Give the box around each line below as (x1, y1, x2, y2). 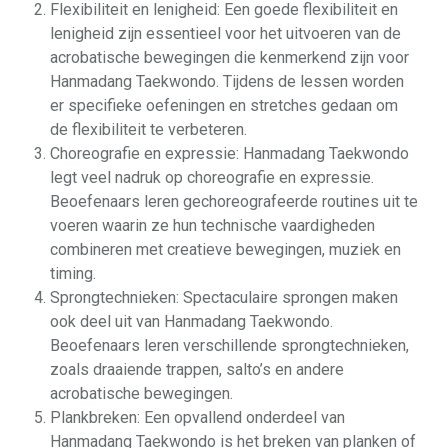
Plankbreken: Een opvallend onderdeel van (50, 408, 345, 427)
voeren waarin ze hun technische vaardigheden (50, 216, 375, 235)
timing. (50, 264, 96, 283)
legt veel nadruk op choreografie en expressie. (50, 168, 374, 187)
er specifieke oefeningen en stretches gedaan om (50, 96, 398, 115)
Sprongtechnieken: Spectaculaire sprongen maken (50, 288, 398, 307)
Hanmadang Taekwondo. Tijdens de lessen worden (50, 72, 404, 91)
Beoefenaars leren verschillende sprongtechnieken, (50, 336, 409, 355)
